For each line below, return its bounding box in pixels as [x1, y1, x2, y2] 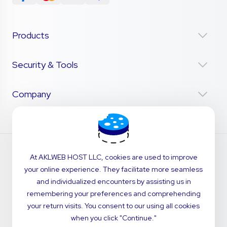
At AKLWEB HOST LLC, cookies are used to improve [29, 153, 198, 162]
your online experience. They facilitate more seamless [24, 165, 203, 174]
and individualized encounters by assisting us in [36, 177, 191, 186]
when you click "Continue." [70, 213, 157, 222]
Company [12, 88, 51, 100]
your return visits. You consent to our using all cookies [27, 201, 200, 210]
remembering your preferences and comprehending [26, 189, 201, 198]
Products [12, 29, 49, 41]
